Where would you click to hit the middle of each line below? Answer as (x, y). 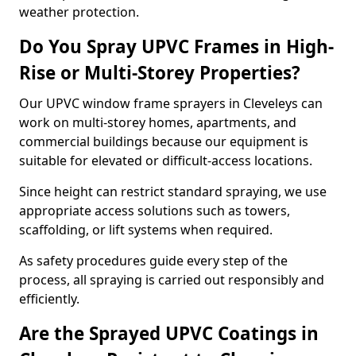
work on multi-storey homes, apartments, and (158, 122)
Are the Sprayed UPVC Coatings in (169, 333)
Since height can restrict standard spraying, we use (173, 192)
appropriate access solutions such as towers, (155, 211)
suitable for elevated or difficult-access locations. (166, 161)
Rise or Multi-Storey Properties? (160, 73)
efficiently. (49, 299)
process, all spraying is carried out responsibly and (172, 280)
